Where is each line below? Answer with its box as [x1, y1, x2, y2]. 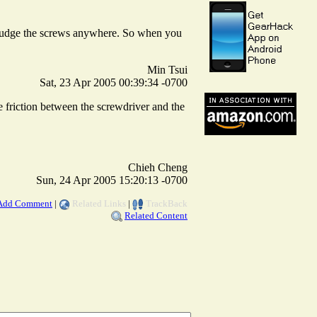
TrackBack [146, 197, 188, 209]
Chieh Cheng [128, 161, 188, 173]
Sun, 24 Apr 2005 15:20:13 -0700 [36, 173, 188, 186]
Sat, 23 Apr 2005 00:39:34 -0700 [40, 76, 188, 88]
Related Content [125, 209, 188, 221]
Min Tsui [147, 63, 188, 76]
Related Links [72, 197, 126, 209]
